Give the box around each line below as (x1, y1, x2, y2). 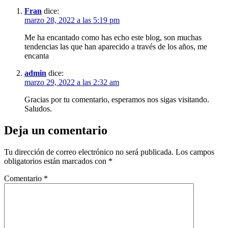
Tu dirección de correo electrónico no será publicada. (4, 148, 174, 157)
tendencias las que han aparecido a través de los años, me (24, 42, 207, 51)
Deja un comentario (4, 124, 107, 137)
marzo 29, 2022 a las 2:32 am (24, 78, 119, 87)
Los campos (176, 148, 214, 157)
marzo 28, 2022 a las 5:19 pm (24, 16, 120, 25)
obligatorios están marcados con (4, 157, 108, 166)
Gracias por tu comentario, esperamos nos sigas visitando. (24, 95, 209, 104)
